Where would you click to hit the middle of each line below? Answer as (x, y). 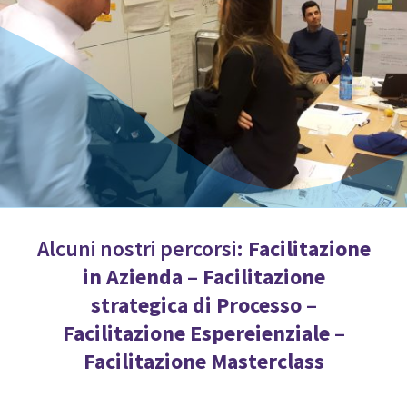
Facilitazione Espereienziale (196, 333)
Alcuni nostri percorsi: (142, 249)
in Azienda (132, 277)
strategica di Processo (196, 305)
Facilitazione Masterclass (203, 362)
